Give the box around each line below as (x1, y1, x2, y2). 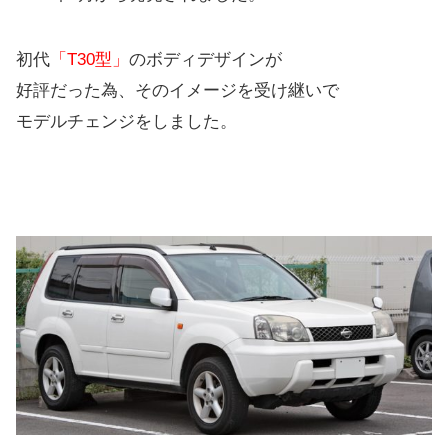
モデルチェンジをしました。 (16, 111, 237, 131)
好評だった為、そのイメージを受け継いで (16, 80, 339, 100)
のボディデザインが (129, 49, 282, 69)
